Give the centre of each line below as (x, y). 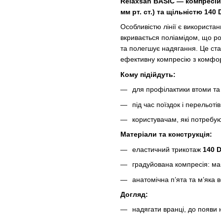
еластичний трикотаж (167, 149)
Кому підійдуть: (148, 74)
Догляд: (134, 194)
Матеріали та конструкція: (166, 134)
